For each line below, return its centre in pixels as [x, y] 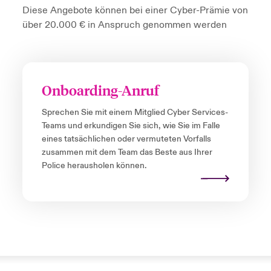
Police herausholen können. [94, 166]
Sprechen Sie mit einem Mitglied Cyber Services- [135, 113]
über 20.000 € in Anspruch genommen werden [124, 25]
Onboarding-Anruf [100, 90]
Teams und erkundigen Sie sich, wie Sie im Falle [131, 126]
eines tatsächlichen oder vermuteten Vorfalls [126, 139]
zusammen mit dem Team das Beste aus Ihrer [127, 153]
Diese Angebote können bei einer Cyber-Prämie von [135, 11]
